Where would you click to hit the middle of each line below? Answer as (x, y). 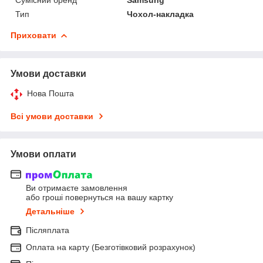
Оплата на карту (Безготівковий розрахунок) (111, 247)
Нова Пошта (50, 93)
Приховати (33, 35)
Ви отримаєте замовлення (77, 188)
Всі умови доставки (52, 116)
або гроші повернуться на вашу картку (100, 198)
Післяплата (48, 230)
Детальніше (50, 212)
